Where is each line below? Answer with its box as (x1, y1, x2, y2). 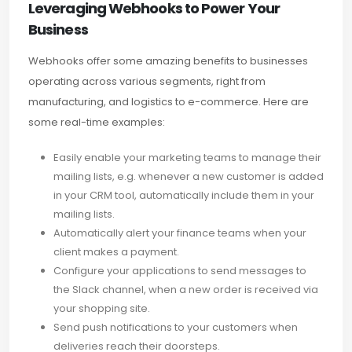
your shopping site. (53, 300, 150, 316)
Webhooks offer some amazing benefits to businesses (28, 53, 308, 68)
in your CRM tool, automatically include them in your (53, 187, 314, 203)
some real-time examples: (28, 114, 165, 130)
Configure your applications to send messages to (53, 262, 306, 278)
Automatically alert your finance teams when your (53, 225, 306, 240)
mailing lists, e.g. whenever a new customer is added (53, 168, 324, 184)
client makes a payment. (53, 244, 179, 259)
